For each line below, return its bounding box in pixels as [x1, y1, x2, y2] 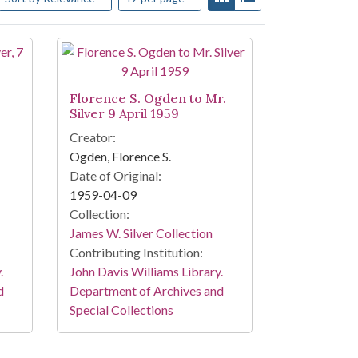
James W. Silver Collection [69, 225, 213, 241]
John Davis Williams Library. [69, 264, 223, 280]
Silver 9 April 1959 [69, 105, 179, 122]
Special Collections [69, 302, 173, 318]
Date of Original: [69, 168, 161, 184]
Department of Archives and [69, 283, 224, 299]
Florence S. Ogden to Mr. [69, 90, 226, 107]
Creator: [69, 129, 116, 145]
